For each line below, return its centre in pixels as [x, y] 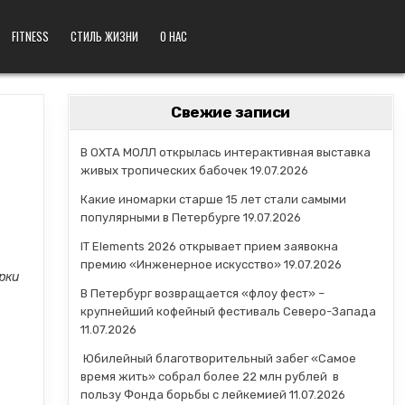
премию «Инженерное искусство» [180, 264]
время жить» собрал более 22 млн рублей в [209, 377]
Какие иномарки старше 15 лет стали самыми [213, 199]
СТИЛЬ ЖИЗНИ [105, 36]
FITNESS [31, 36]
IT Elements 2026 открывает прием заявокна [209, 246]
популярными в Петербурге [160, 217]
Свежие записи [231, 112]
